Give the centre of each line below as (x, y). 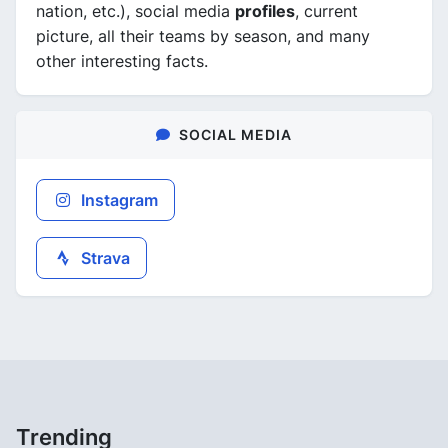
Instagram (117, 200)
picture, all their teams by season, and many (203, 36)
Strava (103, 258)
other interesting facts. (122, 61)
